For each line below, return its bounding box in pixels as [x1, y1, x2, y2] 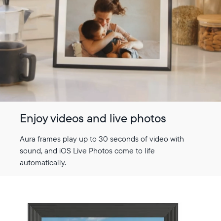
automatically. [20, 157, 66, 167]
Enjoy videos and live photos [20, 110, 166, 125]
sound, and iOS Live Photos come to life [20, 145, 155, 155]
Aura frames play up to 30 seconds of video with [20, 133, 184, 144]
